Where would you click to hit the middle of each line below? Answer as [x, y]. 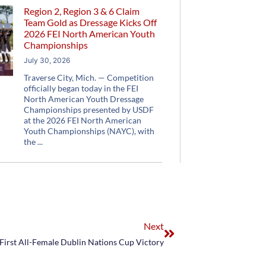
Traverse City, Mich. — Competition [89, 77]
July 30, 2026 [47, 60]
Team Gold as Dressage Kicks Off [91, 22]
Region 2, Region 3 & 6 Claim [82, 11]
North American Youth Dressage [84, 99]
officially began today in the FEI [81, 88]
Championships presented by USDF [89, 110]
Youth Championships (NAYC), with [89, 131]
